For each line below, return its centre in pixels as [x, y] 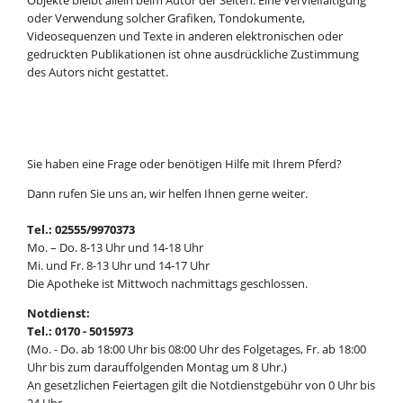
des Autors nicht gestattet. [97, 72]
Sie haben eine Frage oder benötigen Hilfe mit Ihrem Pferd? [184, 164]
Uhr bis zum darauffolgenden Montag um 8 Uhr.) [157, 367]
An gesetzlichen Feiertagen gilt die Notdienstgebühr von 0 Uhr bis [201, 385]
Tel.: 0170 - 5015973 [80, 331]
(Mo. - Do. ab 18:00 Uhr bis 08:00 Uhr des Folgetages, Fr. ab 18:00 [196, 349]
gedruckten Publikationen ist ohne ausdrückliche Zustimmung [193, 54]
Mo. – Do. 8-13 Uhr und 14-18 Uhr [115, 248]
